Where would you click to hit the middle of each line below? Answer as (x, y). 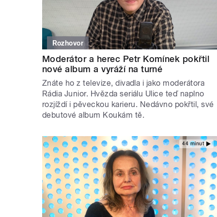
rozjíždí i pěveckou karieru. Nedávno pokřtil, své (128, 104)
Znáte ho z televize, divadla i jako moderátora (124, 83)
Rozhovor (68, 43)
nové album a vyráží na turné (102, 69)
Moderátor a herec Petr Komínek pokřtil (126, 59)
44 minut (193, 144)
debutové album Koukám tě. (93, 115)
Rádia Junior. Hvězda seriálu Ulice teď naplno (123, 93)
